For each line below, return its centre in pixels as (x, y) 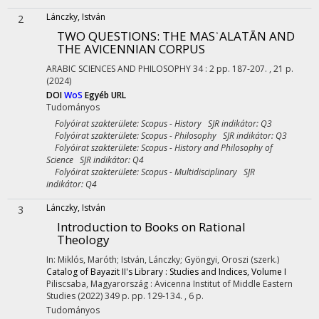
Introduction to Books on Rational (151, 227)
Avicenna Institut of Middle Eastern (224, 284)
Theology (83, 240)
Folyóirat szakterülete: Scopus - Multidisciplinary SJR (151, 172)
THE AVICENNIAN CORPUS (131, 49)
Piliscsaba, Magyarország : (100, 284)
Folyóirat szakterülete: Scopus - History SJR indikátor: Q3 (159, 124)
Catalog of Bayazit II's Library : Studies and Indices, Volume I (166, 272)
